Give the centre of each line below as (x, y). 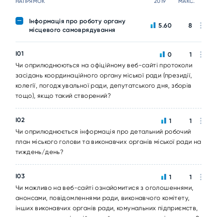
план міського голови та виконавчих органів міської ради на (108, 142)
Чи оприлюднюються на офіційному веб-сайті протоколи (104, 65)
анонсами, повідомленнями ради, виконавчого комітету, (103, 198)
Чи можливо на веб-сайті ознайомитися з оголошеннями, (105, 188)
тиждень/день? (40, 152)
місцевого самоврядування (72, 30)
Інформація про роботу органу (77, 21)
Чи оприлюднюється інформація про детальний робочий (103, 132)
